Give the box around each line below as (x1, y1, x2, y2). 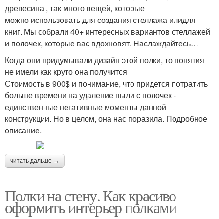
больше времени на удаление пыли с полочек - (5, 89, 176, 101)
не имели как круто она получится (5, 66, 127, 78)
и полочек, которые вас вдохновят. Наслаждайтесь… (5, 38, 198, 49)
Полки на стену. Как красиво (5, 185, 176, 206)
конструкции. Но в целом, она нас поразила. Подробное (5, 113, 207, 125)
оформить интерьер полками (5, 197, 176, 218)
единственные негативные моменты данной (5, 101, 166, 113)
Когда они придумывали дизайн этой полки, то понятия (5, 54, 204, 66)
